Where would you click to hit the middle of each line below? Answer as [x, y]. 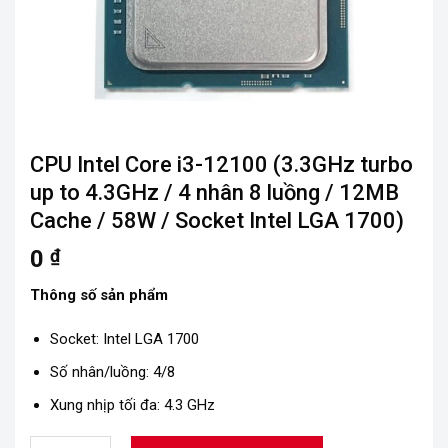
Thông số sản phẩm [99, 295]
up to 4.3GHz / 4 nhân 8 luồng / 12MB [214, 193]
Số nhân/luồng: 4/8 [112, 371]
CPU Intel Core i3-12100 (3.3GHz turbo [221, 165]
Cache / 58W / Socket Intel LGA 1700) [217, 221]
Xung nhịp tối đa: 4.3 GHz [132, 404]
